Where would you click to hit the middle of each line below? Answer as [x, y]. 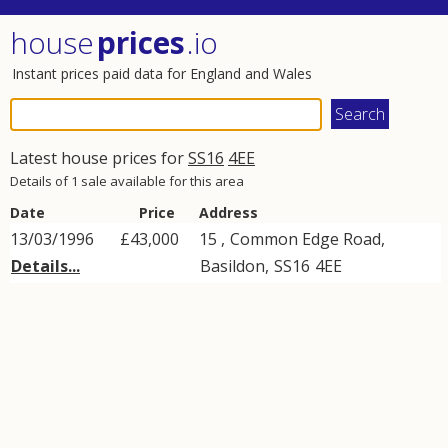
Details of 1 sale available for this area [127, 181]
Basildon [232, 266]
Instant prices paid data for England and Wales [162, 73]
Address [228, 212]
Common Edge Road [305, 239]
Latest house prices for [99, 158]
